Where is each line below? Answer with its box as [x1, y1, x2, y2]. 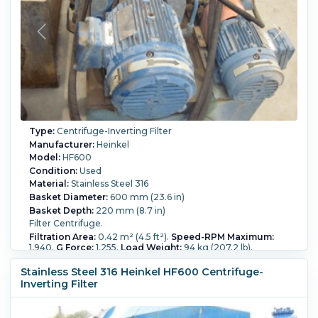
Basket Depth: [28, 204, 94, 216]
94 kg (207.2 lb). [181, 241, 253, 253]
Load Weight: [120, 241, 182, 253]
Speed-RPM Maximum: [170, 231, 274, 242]
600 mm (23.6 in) [107, 192, 185, 203]
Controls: [28, 252, 71, 263]
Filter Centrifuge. [28, 218, 103, 229]
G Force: [55, 241, 94, 253]
